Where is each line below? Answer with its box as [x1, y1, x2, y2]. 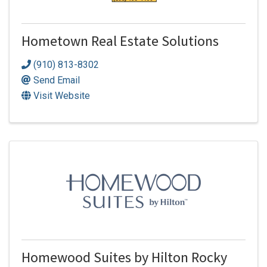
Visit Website [33, 89, 90, 101]
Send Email [33, 74, 80, 86]
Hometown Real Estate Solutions [21, 32, 219, 54]
